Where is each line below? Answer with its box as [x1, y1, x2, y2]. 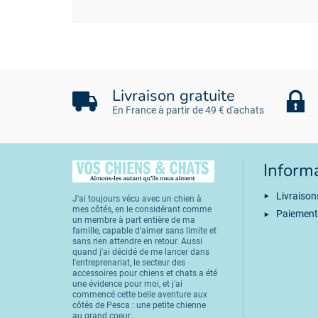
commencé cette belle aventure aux [72, 290, 207, 300]
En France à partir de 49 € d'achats [112, 104, 264, 116]
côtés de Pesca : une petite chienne [72, 300, 206, 310]
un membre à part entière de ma [72, 215, 195, 225]
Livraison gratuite [112, 85, 235, 107]
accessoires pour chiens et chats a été [72, 268, 217, 278]
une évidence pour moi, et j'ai [72, 279, 182, 289]
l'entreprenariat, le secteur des [72, 258, 185, 268]
